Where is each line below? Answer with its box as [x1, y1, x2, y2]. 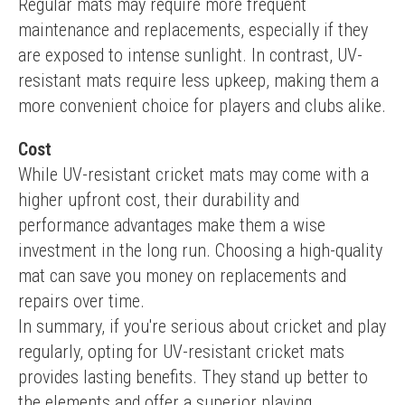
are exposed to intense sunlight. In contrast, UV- [18, 44, 363, 66]
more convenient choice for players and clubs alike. [18, 95, 386, 117]
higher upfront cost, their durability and [18, 189, 299, 211]
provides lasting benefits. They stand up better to [18, 366, 368, 388]
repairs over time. [18, 290, 145, 312]
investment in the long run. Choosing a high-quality [18, 240, 382, 261]
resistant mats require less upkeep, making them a [18, 70, 379, 91]
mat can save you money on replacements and [18, 265, 346, 287]
